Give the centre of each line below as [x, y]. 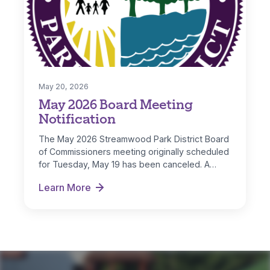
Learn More [65, 188]
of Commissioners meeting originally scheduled [134, 152]
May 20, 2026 [64, 87]
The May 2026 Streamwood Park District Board [134, 139]
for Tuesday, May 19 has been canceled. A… [127, 165]
